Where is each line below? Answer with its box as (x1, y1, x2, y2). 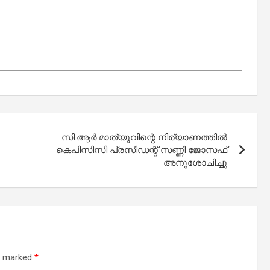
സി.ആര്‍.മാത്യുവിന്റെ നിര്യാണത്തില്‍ (61, 132, 228, 143)
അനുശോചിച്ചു (163, 157, 228, 169)
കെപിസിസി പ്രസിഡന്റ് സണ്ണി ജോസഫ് (56, 145, 228, 156)
